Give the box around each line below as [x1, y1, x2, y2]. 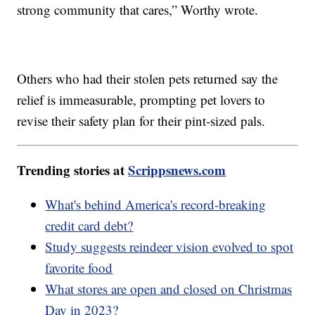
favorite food [45, 258, 113, 276]
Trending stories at [17, 160, 129, 179]
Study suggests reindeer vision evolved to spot [45, 237, 294, 255]
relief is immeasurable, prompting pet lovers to [17, 90, 266, 108]
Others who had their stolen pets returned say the [17, 69, 278, 87]
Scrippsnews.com [128, 160, 226, 179]
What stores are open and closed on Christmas [45, 279, 292, 297]
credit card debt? [45, 216, 134, 234]
